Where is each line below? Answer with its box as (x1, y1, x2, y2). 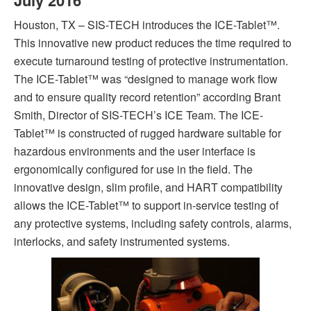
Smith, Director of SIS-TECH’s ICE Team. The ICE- (14, 107, 263, 123)
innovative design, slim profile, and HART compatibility (14, 179, 283, 195)
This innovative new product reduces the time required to (14, 35, 292, 51)
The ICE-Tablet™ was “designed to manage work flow (14, 71, 278, 87)
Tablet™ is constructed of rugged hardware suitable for (14, 125, 281, 141)
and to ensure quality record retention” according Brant (14, 89, 280, 105)
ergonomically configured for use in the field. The (14, 161, 253, 177)
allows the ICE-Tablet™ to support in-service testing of (14, 197, 278, 213)
